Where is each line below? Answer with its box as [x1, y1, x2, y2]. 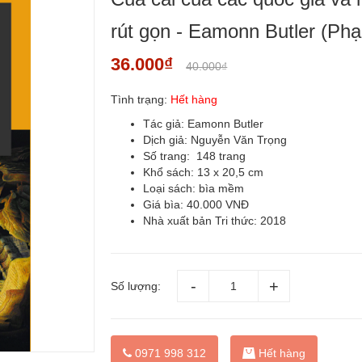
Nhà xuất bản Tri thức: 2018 [143, 214, 287, 227]
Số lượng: [111, 280, 162, 293]
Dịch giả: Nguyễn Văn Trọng [143, 133, 288, 146]
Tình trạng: [111, 93, 168, 106]
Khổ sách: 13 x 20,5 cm [143, 166, 264, 179]
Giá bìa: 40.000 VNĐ [143, 198, 250, 211]
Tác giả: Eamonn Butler [143, 117, 264, 130]
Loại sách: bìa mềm [143, 182, 245, 195]
